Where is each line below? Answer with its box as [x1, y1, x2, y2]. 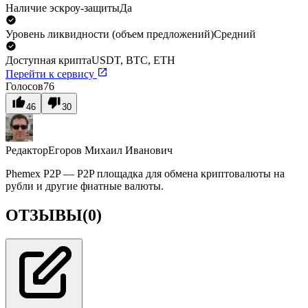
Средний [214, 27, 256, 40]
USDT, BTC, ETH [91, 54, 175, 66]
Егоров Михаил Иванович [48, 144, 173, 156]
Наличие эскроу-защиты [5, 1, 120, 14]
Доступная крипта [5, 54, 91, 66]
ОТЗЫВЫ [5, 206, 82, 224]
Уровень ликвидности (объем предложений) [5, 27, 214, 40]
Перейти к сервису [5, 67, 97, 80]
